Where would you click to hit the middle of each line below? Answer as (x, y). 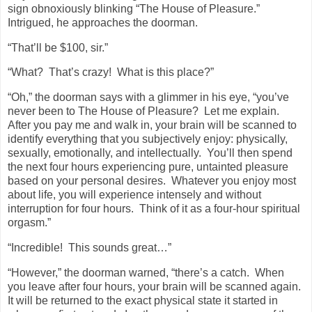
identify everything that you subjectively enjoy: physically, (148, 139)
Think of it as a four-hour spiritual (220, 209)
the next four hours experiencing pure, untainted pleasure (148, 167)
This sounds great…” (120, 247)
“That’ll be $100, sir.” (58, 47)
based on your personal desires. (88, 181)
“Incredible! (35, 247)
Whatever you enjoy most (234, 181)
